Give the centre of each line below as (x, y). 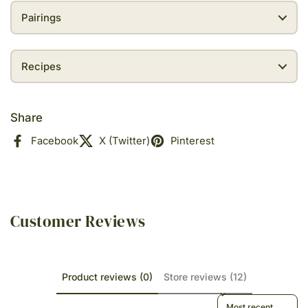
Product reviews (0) (107, 276)
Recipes (41, 66)
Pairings (41, 18)
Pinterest (192, 141)
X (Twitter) (124, 141)
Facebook (55, 141)
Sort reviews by (248, 299)
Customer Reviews (78, 221)
